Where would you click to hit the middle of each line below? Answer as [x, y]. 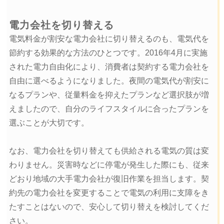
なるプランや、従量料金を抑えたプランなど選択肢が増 [109, 95]
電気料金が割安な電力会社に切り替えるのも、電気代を [109, 39]
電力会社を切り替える [61, 25]
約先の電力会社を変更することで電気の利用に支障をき [109, 193]
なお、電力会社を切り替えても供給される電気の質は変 [109, 151]
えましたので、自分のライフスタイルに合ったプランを [109, 109]
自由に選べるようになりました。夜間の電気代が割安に [109, 81]
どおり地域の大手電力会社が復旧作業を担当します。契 [109, 179]
